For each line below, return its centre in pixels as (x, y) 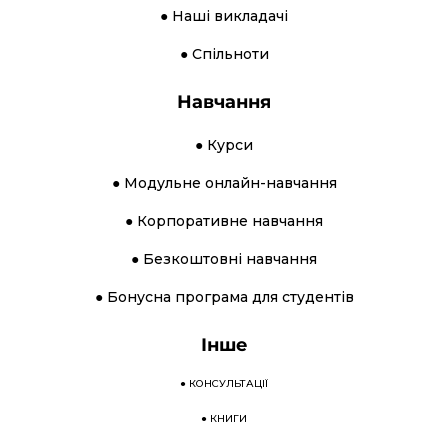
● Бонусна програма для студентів (224, 296)
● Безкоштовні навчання (224, 258)
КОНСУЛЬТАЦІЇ (228, 383)
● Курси (224, 144)
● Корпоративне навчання (224, 220)
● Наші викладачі (224, 15)
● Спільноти (224, 53)
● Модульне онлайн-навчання (224, 182)
